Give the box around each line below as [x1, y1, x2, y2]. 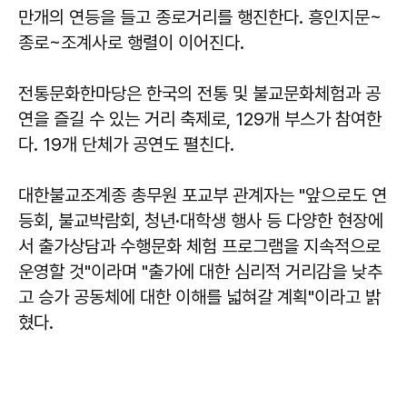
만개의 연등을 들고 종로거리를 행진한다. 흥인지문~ [18, 5, 382, 28]
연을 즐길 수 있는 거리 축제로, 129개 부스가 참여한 [18, 107, 382, 130]
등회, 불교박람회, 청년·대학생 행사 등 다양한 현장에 [18, 209, 383, 232]
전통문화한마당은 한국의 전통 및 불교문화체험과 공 [18, 82, 381, 104]
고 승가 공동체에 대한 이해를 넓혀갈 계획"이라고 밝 [18, 285, 381, 308]
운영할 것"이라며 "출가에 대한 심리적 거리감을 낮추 [18, 260, 382, 283]
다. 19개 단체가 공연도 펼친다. [18, 133, 239, 155]
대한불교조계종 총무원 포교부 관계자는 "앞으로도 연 [18, 184, 387, 206]
